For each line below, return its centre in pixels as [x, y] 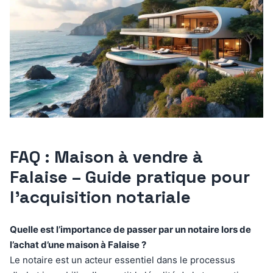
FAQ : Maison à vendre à [106, 157]
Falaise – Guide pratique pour [130, 177]
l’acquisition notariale [100, 197]
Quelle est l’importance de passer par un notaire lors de [130, 230]
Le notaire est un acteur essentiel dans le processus [122, 260]
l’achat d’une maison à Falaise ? [78, 245]
